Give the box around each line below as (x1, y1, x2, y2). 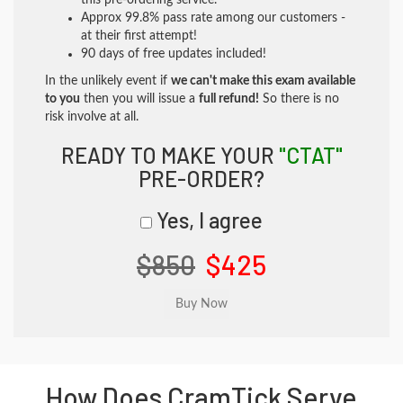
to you (45, 93, 80, 105)
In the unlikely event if (45, 75, 171, 87)
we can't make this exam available (171, 75, 355, 87)
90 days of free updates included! (81, 48, 266, 60)
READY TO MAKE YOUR (60, 142, 279, 168)
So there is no (259, 93, 339, 105)
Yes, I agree (152, 207, 263, 233)
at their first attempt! (81, 30, 197, 42)
